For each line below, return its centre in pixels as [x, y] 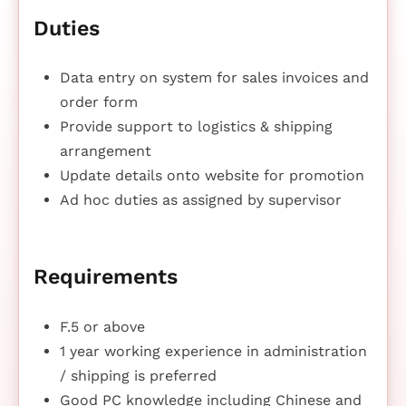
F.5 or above [102, 326]
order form [98, 102]
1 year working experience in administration [213, 351]
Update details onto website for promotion [212, 176]
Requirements [106, 277]
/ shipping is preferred [138, 375]
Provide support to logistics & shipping [196, 127]
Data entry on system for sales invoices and [214, 78]
